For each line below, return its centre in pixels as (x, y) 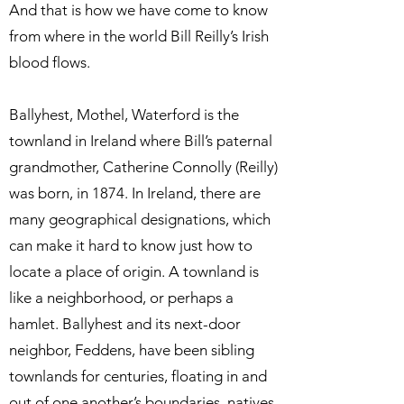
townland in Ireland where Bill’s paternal (141, 141)
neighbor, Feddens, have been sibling (132, 350)
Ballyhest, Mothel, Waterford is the (124, 115)
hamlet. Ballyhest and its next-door (125, 324)
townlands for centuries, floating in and (138, 376)
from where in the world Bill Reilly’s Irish (139, 36)
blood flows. (50, 62)
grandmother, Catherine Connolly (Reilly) (143, 167)
